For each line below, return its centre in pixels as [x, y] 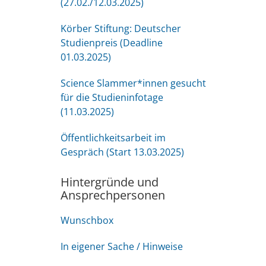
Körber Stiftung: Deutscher [121, 28]
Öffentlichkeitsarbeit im [113, 138]
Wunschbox [87, 220]
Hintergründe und [110, 182]
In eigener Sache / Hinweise [122, 246]
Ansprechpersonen [113, 195]
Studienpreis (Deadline [112, 43]
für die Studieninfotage [112, 97]
